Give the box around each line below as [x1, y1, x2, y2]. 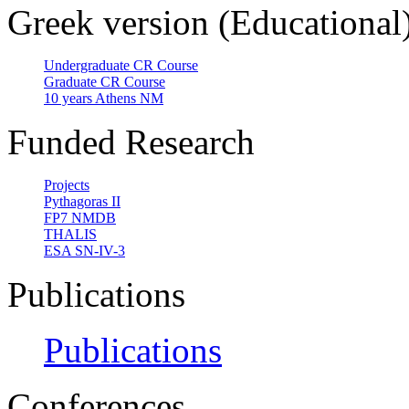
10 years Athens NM [44, 90, 163, 106]
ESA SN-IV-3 [44, 243, 125, 258]
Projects [44, 177, 89, 193]
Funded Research [7, 122, 255, 162]
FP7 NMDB [44, 210, 116, 225]
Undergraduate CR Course [44, 58, 198, 73]
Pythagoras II [44, 194, 121, 209]
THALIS [44, 226, 97, 242]
